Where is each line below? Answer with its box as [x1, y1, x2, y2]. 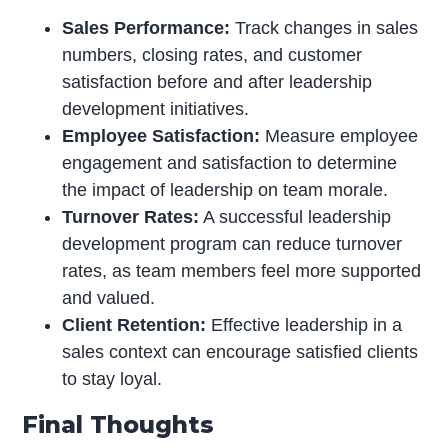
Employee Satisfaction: [62, 125, 261, 146]
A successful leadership [199, 206, 392, 227]
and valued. [62, 287, 156, 308]
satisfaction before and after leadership [62, 71, 373, 92]
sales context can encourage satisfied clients [62, 341, 419, 362]
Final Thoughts [22, 409, 215, 439]
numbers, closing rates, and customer [62, 44, 363, 65]
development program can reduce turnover [62, 233, 403, 254]
